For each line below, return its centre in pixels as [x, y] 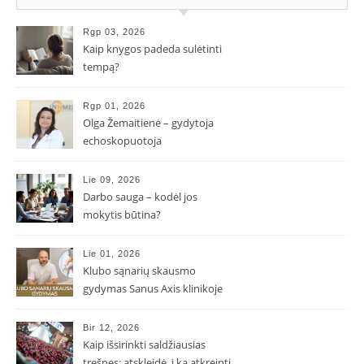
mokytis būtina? [122, 214]
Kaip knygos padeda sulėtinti [152, 48]
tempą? [101, 66]
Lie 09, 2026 [112, 179]
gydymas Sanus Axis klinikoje [153, 288]
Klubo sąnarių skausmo [139, 270]
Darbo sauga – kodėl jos [140, 196]
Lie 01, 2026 [112, 253]
